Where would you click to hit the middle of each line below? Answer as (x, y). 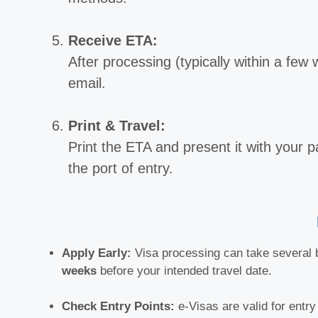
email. (87, 83)
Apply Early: (97, 253)
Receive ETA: (113, 41)
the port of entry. (121, 169)
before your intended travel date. (184, 271)
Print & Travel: (117, 126)
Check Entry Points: (118, 307)
